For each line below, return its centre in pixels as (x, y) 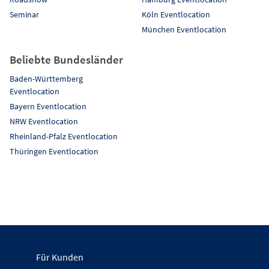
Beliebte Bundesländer (66, 59)
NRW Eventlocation (44, 121)
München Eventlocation (184, 29)
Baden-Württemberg (46, 78)
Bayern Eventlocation (48, 106)
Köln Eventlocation (176, 14)
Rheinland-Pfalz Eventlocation (64, 136)
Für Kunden (60, 257)
